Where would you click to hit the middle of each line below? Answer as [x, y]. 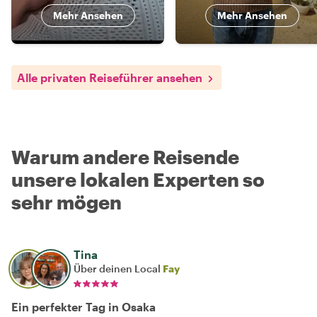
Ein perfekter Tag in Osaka [83, 306]
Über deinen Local [118, 268]
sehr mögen [67, 202]
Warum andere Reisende [125, 156]
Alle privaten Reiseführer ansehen [110, 77]
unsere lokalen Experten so [138, 179]
